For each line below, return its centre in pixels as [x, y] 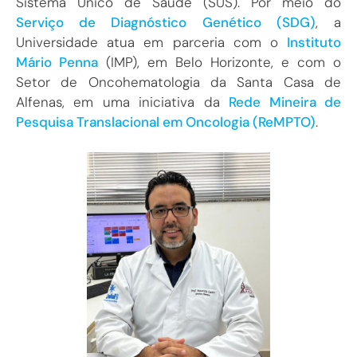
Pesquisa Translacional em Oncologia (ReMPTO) [166, 122]
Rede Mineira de [285, 102]
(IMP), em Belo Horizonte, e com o [220, 62]
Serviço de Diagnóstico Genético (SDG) [166, 22]
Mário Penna [57, 62]
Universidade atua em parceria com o [151, 42]
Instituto [314, 42]
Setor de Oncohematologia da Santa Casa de [178, 82]
